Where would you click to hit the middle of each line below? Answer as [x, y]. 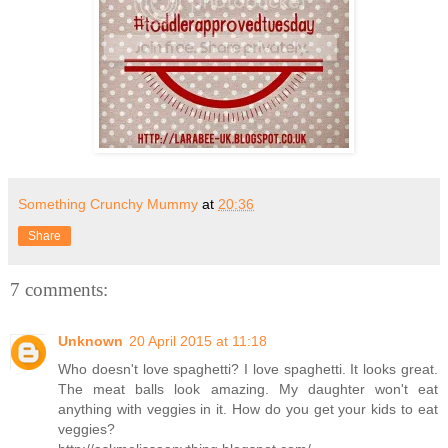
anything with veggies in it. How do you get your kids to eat [248, 409]
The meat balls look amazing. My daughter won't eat [248, 389]
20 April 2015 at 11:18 [198, 341]
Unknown [90, 341]
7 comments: [59, 289]
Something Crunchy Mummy [108, 203]
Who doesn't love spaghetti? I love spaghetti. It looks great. [248, 369]
